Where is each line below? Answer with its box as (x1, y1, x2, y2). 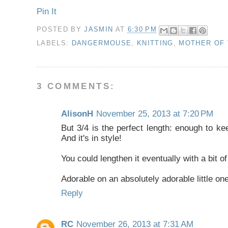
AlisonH (61, 108, 93, 119)
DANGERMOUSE (71, 39, 132, 47)
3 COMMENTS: (37, 81, 116, 91)
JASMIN (84, 25, 116, 34)
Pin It (37, 6, 56, 16)
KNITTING (136, 39, 174, 47)
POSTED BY (37, 25, 84, 34)
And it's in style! (61, 133, 122, 143)
